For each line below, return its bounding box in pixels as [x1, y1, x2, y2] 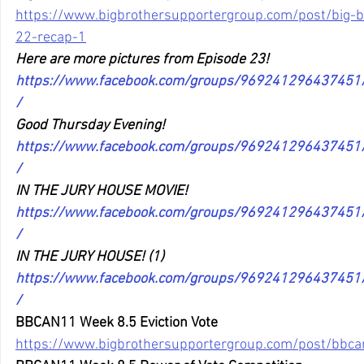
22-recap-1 [15, 29, 86, 47]
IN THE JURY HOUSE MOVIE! [15, 183, 188, 201]
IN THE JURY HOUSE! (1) [15, 249, 164, 266]
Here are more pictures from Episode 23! [15, 51, 269, 69]
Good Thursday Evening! [15, 117, 165, 135]
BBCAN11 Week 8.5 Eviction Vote [15, 314, 218, 332]
